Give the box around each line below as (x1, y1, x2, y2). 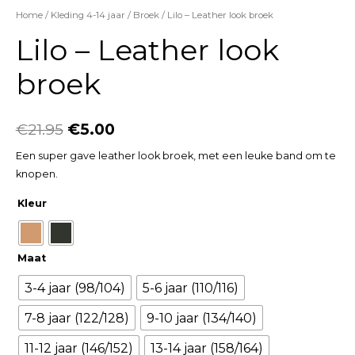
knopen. (15, 168, 58, 181)
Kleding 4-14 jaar (50, 10, 125, 21)
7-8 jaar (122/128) (24, 310, 129, 326)
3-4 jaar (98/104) (24, 280, 125, 296)
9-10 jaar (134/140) (146, 310, 257, 326)
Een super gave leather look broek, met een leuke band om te (15, 150, 336, 162)
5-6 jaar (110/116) (142, 280, 239, 296)
